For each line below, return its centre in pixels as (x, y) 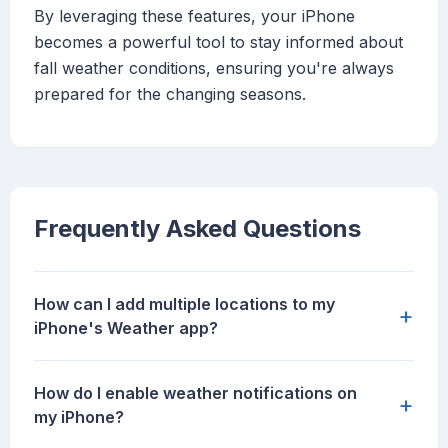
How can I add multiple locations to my (184, 304)
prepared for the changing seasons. (170, 94)
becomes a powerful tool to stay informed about (218, 42)
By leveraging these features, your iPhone (194, 16)
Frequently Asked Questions (197, 229)
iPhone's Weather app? (126, 328)
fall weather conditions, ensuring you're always (214, 68)
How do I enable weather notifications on (195, 393)
